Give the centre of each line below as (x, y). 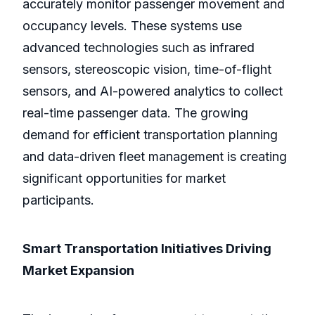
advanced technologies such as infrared (139, 48)
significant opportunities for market (124, 179)
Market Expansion (78, 271)
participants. (58, 200)
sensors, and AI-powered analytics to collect (153, 91)
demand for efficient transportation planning (150, 135)
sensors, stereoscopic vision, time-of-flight (147, 70)
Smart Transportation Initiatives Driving (147, 249)
